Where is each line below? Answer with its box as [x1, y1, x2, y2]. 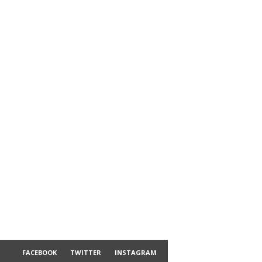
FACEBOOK [22, 248, 57, 257]
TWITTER [70, 248, 101, 257]
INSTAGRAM [114, 248, 157, 257]
